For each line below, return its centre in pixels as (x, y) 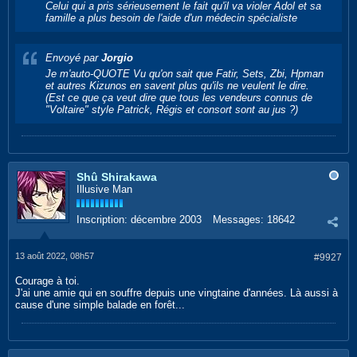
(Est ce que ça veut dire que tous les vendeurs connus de (179, 98)
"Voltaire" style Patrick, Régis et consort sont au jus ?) (172, 110)
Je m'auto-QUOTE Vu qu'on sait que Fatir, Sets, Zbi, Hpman (184, 74)
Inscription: (102, 220)
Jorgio (117, 58)
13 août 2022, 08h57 (55, 256)
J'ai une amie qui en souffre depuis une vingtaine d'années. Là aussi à (177, 293)
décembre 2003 (166, 220)
